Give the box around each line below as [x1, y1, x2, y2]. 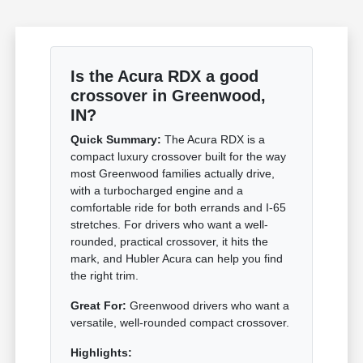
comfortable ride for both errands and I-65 [70, 201, 287, 215]
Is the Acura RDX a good [70, 67, 259, 86]
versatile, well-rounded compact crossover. [70, 316, 290, 330]
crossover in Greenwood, [70, 87, 267, 105]
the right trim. [70, 269, 139, 283]
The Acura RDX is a [161, 133, 266, 147]
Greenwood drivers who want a [126, 299, 290, 313]
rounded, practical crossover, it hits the [70, 235, 269, 249]
